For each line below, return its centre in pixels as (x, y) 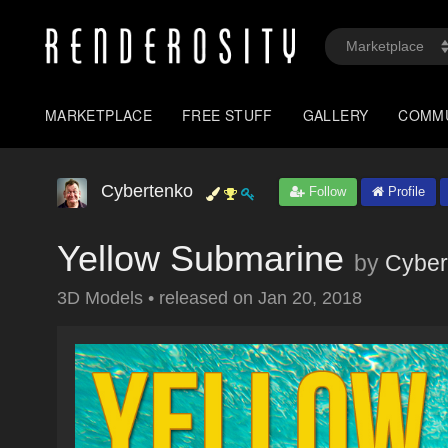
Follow (325, 191)
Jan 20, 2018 (310, 298)
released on (208, 298)
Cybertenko (147, 191)
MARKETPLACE (99, 115)
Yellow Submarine (200, 258)
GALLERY (335, 115)
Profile (404, 191)
